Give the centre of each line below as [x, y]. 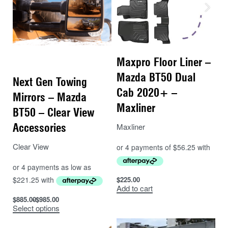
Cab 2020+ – [147, 93]
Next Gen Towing [50, 82]
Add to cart [135, 188]
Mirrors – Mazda [50, 97]
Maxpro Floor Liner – [164, 62]
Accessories [39, 128]
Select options [36, 208]
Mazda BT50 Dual [156, 78]
